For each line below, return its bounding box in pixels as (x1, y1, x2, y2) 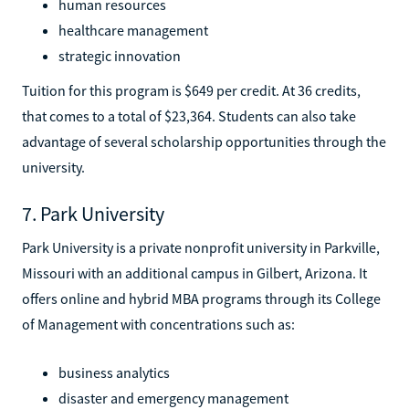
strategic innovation (58, 46, 181, 65)
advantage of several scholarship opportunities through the (22, 131, 386, 151)
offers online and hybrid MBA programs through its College (22, 288, 381, 308)
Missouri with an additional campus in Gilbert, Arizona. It (22, 263, 367, 282)
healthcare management (58, 20, 208, 39)
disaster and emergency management (58, 388, 288, 407)
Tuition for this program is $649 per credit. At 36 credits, (22, 80, 361, 100)
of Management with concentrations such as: (22, 314, 295, 333)
